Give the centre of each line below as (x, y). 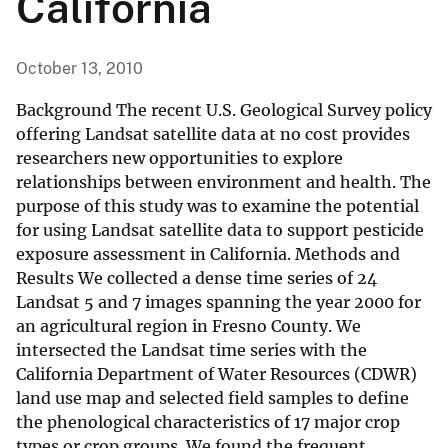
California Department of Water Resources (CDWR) (216, 374)
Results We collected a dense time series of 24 (196, 278)
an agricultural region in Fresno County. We (188, 326)
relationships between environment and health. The (223, 182)
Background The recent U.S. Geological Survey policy (224, 110)
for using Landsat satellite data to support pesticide (220, 230)
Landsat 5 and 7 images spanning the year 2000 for (218, 302)
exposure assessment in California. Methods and (208, 254)
